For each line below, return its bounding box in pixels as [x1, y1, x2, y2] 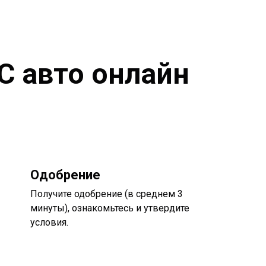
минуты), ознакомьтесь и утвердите [30, 202, 189, 214]
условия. [30, 217, 68, 229]
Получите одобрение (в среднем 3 [30, 188, 183, 200]
